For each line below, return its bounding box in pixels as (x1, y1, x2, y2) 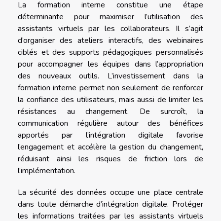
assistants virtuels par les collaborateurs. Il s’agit (18, 23, 203, 35)
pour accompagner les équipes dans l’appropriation (18, 59, 203, 70)
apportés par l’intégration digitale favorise (18, 130, 203, 141)
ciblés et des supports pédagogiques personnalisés (18, 47, 203, 58)
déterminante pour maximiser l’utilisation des (18, 11, 203, 23)
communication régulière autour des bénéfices (18, 118, 203, 129)
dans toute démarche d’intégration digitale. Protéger (18, 199, 203, 210)
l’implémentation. (18, 165, 75, 177)
